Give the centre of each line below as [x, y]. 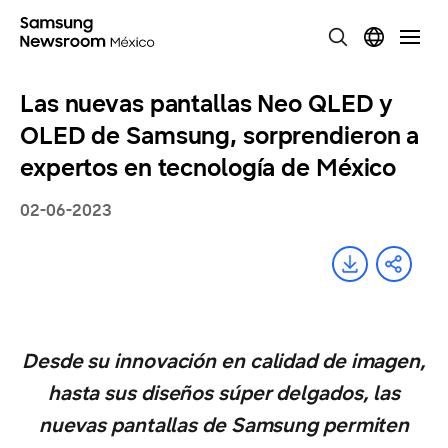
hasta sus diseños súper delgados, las [224, 393]
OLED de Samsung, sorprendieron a [220, 136]
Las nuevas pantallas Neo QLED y [207, 104]
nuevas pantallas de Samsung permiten [224, 425]
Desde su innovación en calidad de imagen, [224, 361]
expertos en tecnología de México [208, 168]
